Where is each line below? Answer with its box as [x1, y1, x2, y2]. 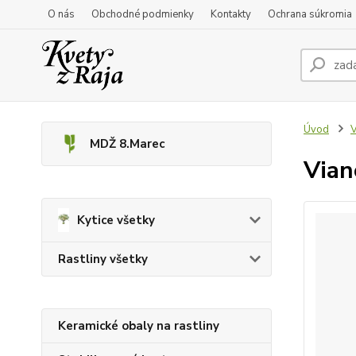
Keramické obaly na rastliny [58, 318, 219, 334]
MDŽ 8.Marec [90, 136, 164, 152]
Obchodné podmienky [91, 7, 194, 21]
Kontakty [211, 7, 251, 21]
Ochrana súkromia [268, 7, 352, 21]
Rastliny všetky [58, 251, 148, 267]
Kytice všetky [76, 212, 155, 228]
